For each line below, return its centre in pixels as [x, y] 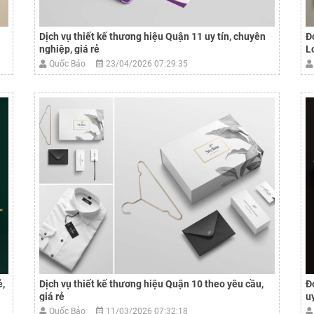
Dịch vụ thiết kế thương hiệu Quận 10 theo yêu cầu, [151, 284]
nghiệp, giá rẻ [69, 49]
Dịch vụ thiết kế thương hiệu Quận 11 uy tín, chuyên [152, 36]
